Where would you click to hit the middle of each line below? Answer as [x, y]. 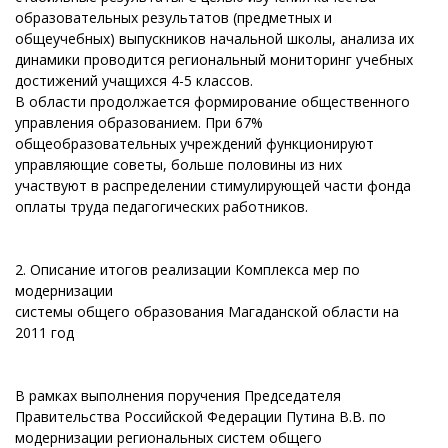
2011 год [44, 332]
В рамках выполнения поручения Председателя [178, 395]
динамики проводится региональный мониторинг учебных [214, 59]
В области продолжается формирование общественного [212, 101]
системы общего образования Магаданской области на [207, 311]
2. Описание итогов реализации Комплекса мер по [187, 269]
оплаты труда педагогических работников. [161, 206]
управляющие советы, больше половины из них [178, 164]
